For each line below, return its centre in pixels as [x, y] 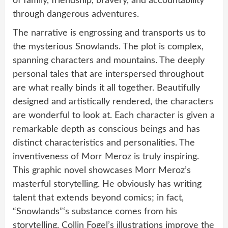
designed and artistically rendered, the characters [113, 102]
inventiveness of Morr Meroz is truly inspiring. [106, 156]
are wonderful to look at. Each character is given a [114, 115]
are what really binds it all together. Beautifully [106, 88]
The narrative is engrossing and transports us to [109, 33]
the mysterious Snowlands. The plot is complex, [108, 47]
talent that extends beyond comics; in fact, [98, 198]
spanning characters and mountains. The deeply [109, 60]
